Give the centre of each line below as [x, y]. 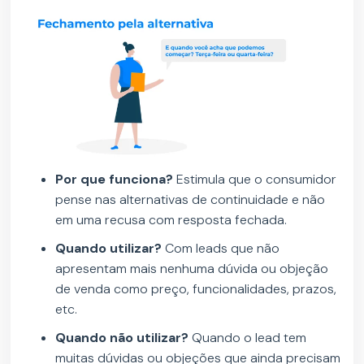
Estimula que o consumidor [255, 180]
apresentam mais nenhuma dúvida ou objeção [192, 269]
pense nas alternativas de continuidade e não [191, 200]
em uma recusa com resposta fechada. [171, 220]
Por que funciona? [115, 180]
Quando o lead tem [248, 338]
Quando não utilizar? [122, 338]
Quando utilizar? [110, 249]
